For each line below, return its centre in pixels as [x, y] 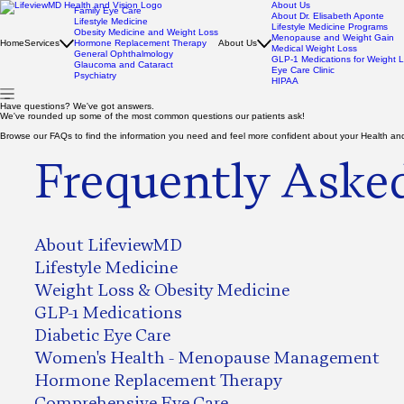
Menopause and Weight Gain [333, 37]
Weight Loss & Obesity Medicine [162, 290]
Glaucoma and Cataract [124, 64]
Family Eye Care [108, 10]
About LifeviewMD [108, 245]
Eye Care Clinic [303, 70]
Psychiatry [95, 75]
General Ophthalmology [124, 54]
